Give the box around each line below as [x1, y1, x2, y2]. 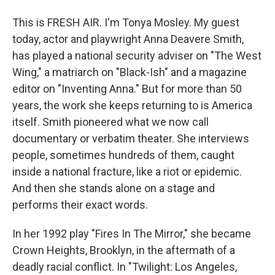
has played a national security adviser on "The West [12, 49, 261, 62]
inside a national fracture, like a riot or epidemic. [12, 165, 242, 178]
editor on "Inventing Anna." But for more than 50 [12, 82, 242, 95]
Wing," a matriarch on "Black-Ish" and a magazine [12, 66, 247, 79]
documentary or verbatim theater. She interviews [12, 132, 249, 145]
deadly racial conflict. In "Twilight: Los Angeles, [12, 260, 237, 273]
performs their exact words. [12, 198, 148, 211]
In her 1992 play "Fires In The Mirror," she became [12, 227, 251, 240]
